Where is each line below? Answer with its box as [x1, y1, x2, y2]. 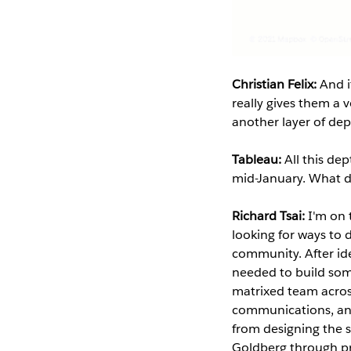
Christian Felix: [231, 75, 320, 92]
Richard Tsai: [231, 207, 308, 224]
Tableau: [231, 150, 284, 168]
